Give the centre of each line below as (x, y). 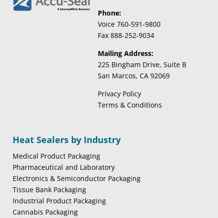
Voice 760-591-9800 (129, 24)
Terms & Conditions (130, 105)
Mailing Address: (125, 54)
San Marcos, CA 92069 (134, 76)
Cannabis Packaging (45, 212)
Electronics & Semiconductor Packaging (76, 179)
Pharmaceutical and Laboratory (64, 167)
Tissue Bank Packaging (49, 190)
